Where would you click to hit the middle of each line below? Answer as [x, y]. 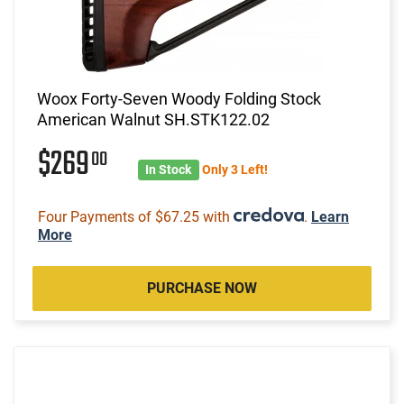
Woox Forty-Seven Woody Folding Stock [179, 98]
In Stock [169, 169]
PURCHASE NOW [202, 288]
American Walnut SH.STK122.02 [153, 119]
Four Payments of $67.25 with [136, 216]
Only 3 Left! [234, 169]
